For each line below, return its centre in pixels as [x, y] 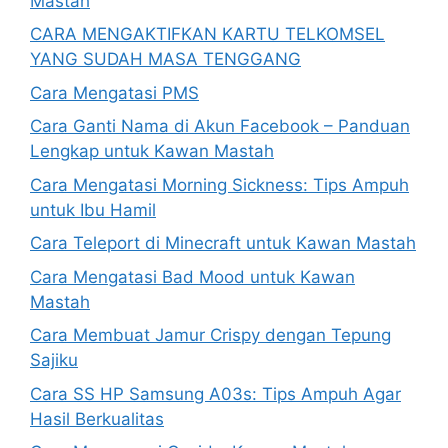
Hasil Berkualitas [97, 418]
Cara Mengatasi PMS [114, 92]
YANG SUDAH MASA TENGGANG [165, 59]
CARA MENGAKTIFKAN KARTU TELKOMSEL [207, 34]
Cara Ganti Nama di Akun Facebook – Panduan [220, 126]
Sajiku [54, 360]
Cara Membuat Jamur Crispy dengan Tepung [210, 335]
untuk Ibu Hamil [93, 209]
